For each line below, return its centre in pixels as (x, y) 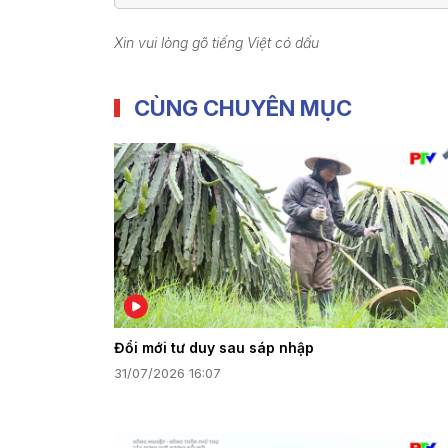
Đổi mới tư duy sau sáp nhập (214, 347)
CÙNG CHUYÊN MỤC (243, 107)
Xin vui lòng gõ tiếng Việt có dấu (216, 43)
